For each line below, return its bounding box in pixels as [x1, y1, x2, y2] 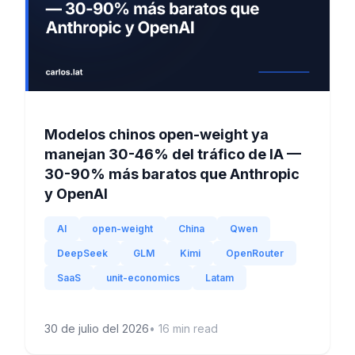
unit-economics [106, 271, 180, 284]
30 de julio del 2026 [44, 321, 149, 335]
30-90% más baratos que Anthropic [44, 165, 300, 182]
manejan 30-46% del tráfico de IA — [44, 145, 301, 162]
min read [170, 321, 218, 335]
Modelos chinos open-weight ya [44, 125, 269, 143]
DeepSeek [57, 246, 108, 259]
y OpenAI [44, 185, 108, 202]
